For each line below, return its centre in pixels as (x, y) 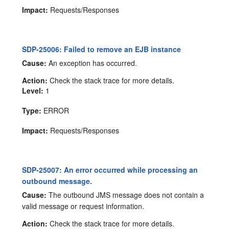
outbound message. (57, 181)
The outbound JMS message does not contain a (125, 194)
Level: (33, 90)
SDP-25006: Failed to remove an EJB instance (102, 49)
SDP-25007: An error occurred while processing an (110, 169)
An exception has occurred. (92, 63)
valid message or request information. (83, 206)
